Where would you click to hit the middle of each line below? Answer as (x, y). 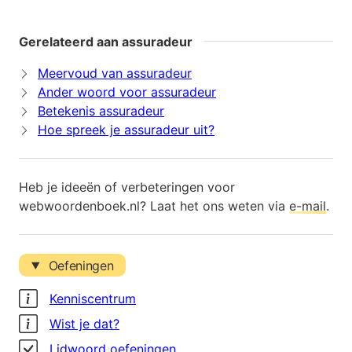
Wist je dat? (84, 323)
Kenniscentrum (93, 298)
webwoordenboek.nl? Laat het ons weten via (154, 206)
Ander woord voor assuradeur (127, 92)
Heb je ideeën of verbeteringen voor (127, 187)
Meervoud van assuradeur (115, 73)
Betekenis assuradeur (101, 111)
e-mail (308, 206)
